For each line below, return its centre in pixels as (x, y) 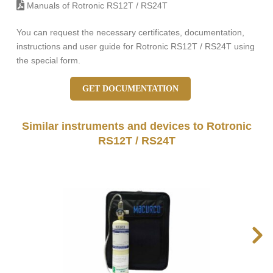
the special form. (48, 61)
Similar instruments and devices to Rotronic (136, 126)
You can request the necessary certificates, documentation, (130, 33)
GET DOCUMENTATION (130, 89)
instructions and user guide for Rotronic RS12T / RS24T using (136, 47)
